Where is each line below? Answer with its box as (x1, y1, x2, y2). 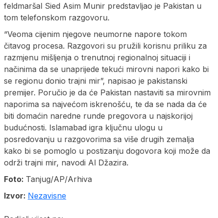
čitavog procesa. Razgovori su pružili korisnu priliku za (4, 41, 207, 51)
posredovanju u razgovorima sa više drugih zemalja (4, 134, 194, 145)
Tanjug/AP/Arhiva (26, 174, 92, 184)
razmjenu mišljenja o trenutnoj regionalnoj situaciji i (4, 53, 190, 63)
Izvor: (4, 191, 28, 201)
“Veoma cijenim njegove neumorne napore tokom (4, 29, 187, 39)
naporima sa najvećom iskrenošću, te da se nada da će (4, 99, 207, 109)
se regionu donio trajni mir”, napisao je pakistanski (4, 76, 187, 86)
